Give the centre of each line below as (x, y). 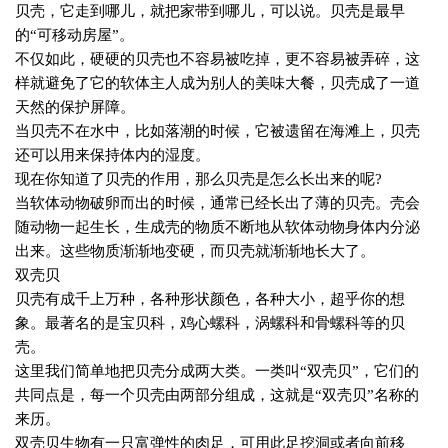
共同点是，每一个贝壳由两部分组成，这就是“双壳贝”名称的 (217, 395)
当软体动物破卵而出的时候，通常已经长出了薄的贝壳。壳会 (217, 203)
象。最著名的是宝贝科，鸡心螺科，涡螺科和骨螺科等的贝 (210, 323)
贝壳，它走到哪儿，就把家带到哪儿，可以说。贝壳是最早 (210, 11)
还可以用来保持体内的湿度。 (112, 155)
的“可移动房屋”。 (74, 35)
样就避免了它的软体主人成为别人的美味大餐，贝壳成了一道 (217, 83)
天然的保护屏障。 (75, 107)
